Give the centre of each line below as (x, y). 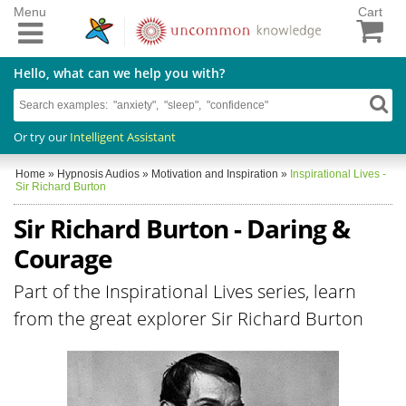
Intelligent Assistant (123, 136)
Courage (63, 258)
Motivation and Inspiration (215, 174)
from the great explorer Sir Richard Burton (188, 318)
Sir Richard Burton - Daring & (182, 228)
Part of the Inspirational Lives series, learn (185, 291)
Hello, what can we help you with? (119, 72)
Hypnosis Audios (98, 174)
